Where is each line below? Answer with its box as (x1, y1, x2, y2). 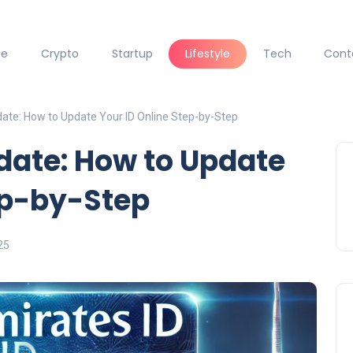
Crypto (40, 46, 79, 62)
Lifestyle (185, 46, 231, 62)
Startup (111, 46, 153, 62)
